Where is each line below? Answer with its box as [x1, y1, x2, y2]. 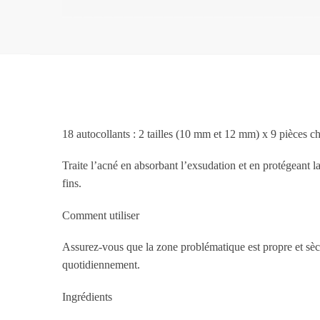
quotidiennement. [62, 259, 141, 271]
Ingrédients [62, 290, 113, 303]
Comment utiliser [62, 209, 140, 221]
